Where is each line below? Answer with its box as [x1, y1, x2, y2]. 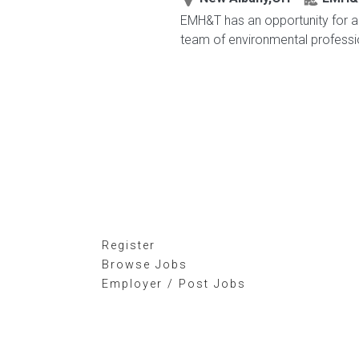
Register [102, 239, 155, 252]
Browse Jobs [102, 258, 188, 272]
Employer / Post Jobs [102, 277, 246, 291]
